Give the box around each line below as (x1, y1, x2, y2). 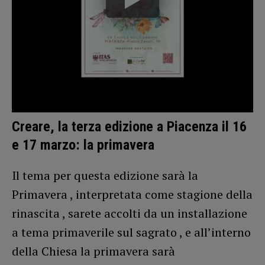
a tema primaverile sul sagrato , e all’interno (12, 224, 251, 241)
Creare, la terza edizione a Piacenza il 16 (12, 118, 247, 135)
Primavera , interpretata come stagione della (12, 186, 253, 203)
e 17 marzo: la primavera (12, 137, 154, 154)
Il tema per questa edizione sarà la (12, 167, 198, 184)
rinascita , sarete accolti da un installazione (12, 205, 247, 222)
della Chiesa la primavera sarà (12, 243, 175, 260)
